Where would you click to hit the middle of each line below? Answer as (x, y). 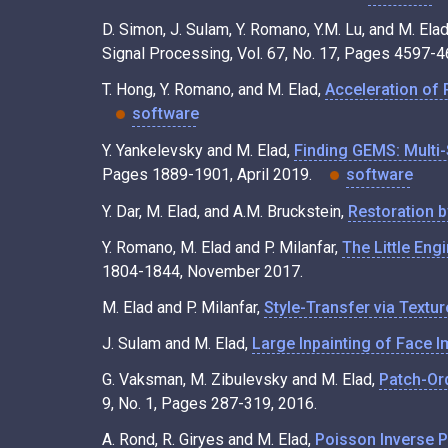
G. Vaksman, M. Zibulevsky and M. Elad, (240, 380)
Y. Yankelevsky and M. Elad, (198, 150)
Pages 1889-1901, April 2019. (209, 174)
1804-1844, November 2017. (202, 272)
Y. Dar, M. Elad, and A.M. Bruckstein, (225, 212)
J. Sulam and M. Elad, (177, 344)
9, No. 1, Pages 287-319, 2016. (209, 404)
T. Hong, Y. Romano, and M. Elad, (213, 89)
